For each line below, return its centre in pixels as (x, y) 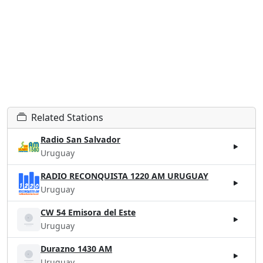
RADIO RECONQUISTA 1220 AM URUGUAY (124, 176)
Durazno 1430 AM (76, 249)
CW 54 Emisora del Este (88, 213)
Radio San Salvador (80, 140)
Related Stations (67, 118)
